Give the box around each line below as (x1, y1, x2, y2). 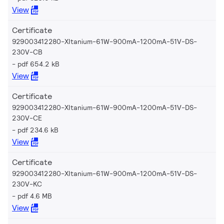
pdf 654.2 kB (17, 59, 59, 68)
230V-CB (12, 47, 42, 56)
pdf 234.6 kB (17, 125, 58, 134)
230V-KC (12, 179, 42, 188)
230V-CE (12, 113, 42, 122)
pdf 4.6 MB (17, 191, 52, 200)
